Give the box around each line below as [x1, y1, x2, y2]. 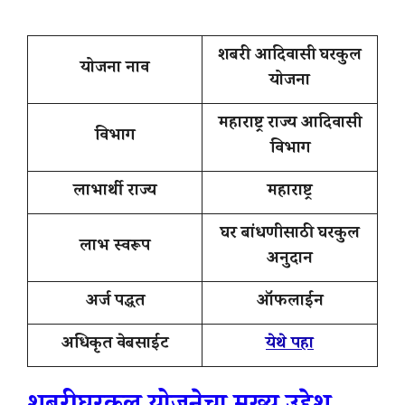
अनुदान [267, 246, 313, 274]
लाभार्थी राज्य [73, 178, 156, 206]
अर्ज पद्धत [85, 288, 145, 316]
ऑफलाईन [256, 288, 324, 316]
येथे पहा [266, 331, 314, 359]
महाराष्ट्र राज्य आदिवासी [218, 110, 362, 138]
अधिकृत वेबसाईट [61, 331, 168, 359]
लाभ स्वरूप [80, 233, 150, 261]
